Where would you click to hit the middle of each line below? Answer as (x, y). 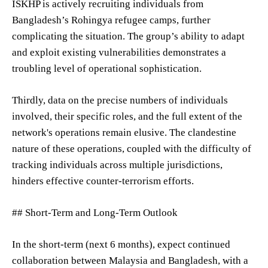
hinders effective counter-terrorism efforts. (103, 181)
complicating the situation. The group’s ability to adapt (128, 36)
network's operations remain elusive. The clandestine (124, 132)
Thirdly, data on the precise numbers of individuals (120, 100)
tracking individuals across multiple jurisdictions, (117, 165)
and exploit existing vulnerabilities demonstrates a (119, 52)
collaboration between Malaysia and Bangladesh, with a (130, 260)
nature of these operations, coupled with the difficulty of (132, 148)
